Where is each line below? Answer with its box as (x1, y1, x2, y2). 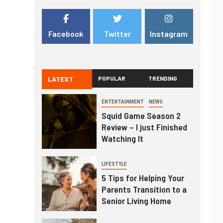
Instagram (150, 28, 188, 38)
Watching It (101, 133, 143, 144)
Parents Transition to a (101, 184, 187, 195)
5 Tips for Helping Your (101, 172, 184, 184)
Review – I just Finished (101, 121, 187, 133)
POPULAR (98, 75, 126, 82)
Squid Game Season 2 (101, 110, 181, 121)
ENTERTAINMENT (101, 99, 144, 105)
